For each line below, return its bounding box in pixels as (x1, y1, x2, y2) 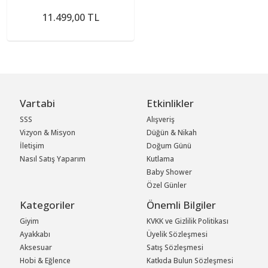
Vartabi (20, 96, 56, 110)
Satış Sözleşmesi (147, 242, 204, 252)
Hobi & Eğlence (20, 255, 71, 266)
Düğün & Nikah (147, 127, 197, 138)
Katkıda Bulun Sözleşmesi (147, 255, 234, 266)
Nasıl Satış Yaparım (20, 153, 86, 164)
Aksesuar (20, 242, 53, 252)
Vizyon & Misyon (20, 127, 76, 138)
